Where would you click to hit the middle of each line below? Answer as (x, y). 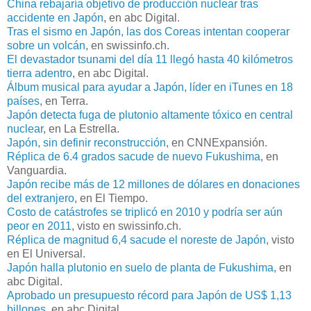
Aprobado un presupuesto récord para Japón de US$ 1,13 (149, 295)
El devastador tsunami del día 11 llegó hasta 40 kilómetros (150, 59)
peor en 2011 (39, 226)
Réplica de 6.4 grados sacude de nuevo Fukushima (134, 156)
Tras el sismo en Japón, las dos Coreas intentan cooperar (148, 31)
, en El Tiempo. (111, 198)
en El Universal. (46, 253)
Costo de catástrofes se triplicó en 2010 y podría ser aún (145, 212)
